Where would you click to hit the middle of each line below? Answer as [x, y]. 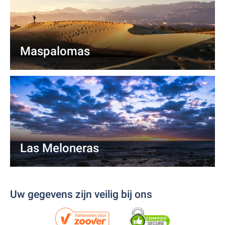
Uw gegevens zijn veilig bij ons [81, 194]
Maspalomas [55, 51]
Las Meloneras [60, 148]
